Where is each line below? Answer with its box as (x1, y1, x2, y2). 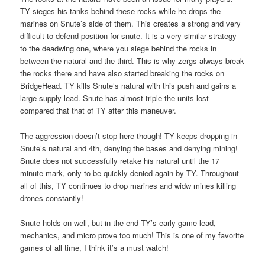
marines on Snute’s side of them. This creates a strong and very (20, 18, 241, 30)
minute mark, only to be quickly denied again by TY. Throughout (20, 167, 240, 179)
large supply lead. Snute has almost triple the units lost (20, 92, 209, 104)
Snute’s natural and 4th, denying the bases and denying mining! (20, 142, 238, 154)
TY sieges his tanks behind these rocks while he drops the (20, 5, 221, 17)
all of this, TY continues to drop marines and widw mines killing (20, 179, 237, 191)
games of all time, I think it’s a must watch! (20, 241, 169, 253)
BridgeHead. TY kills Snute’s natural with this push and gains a (20, 80, 237, 92)
